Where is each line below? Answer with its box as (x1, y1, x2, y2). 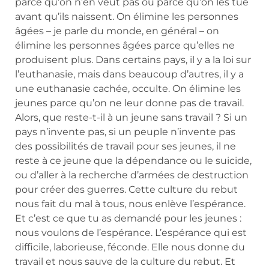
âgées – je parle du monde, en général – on (15, 25, 219, 37)
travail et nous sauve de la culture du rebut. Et (15, 256, 235, 268)
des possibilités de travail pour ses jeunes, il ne (15, 141, 236, 153)
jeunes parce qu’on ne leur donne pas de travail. (15, 97, 244, 109)
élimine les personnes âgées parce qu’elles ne (15, 40, 235, 52)
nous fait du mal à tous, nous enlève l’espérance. (15, 198, 246, 210)
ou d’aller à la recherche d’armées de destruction (15, 169, 249, 181)
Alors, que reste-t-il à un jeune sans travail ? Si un (15, 112, 247, 124)
